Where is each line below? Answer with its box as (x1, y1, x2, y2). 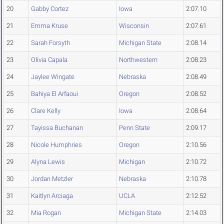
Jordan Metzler (31, 175, 73, 183)
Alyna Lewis (31, 158, 65, 166)
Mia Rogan (31, 209, 61, 217)
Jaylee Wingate (31, 73, 74, 81)
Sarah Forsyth (31, 39, 70, 47)
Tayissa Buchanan (31, 124, 83, 132)
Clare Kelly (31, 107, 60, 115)
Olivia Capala (31, 56, 67, 64)
